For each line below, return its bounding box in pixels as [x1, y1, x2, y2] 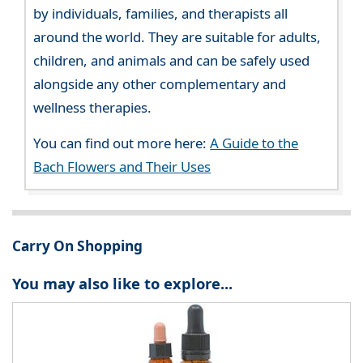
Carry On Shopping [12, 236, 143, 255]
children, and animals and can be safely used [33, 51, 310, 70]
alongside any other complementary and [33, 75, 287, 94]
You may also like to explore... [12, 273, 233, 294]
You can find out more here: [33, 134, 211, 153]
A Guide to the [210, 134, 299, 153]
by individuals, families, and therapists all [33, 4, 288, 23]
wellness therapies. [33, 98, 152, 117]
